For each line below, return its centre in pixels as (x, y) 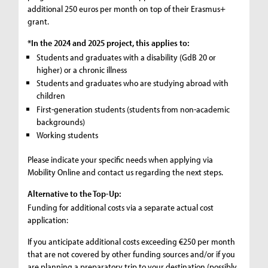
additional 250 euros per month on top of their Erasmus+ (127, 8)
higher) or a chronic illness (82, 69)
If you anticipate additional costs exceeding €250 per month (132, 241)
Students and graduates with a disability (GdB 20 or (127, 57)
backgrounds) (61, 121)
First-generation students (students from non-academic (133, 109)
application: (48, 220)
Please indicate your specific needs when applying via (121, 160)
